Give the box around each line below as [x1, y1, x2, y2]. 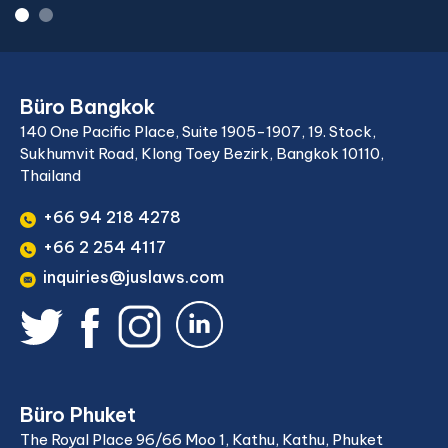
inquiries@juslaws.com [43, 267, 224, 287]
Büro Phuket [20, 402, 136, 427]
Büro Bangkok [20, 94, 155, 119]
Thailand [20, 166, 81, 185]
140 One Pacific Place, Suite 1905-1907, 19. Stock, [20, 122, 376, 141]
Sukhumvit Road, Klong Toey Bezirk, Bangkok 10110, [20, 144, 384, 163]
